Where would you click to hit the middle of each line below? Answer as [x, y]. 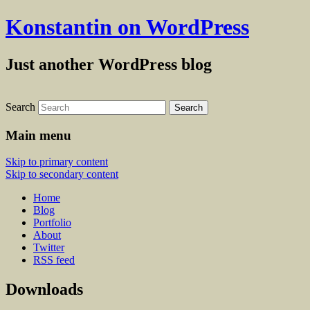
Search [20, 107]
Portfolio [52, 223]
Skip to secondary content [62, 174]
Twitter [49, 248]
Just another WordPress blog [109, 64]
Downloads [44, 290]
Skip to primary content [57, 162]
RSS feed [54, 260]
